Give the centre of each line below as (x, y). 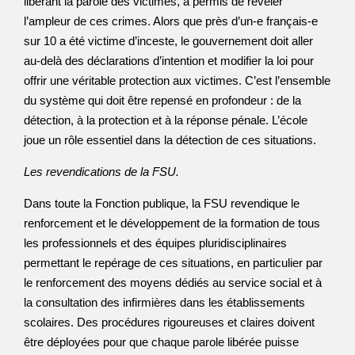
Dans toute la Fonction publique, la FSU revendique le (162, 203)
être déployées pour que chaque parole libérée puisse (161, 342)
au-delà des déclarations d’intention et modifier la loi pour (169, 61)
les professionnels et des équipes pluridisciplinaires (155, 243)
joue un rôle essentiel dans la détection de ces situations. (170, 140)
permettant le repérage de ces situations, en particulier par (173, 263)
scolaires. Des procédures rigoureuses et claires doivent (169, 322)
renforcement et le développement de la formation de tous (172, 223)
